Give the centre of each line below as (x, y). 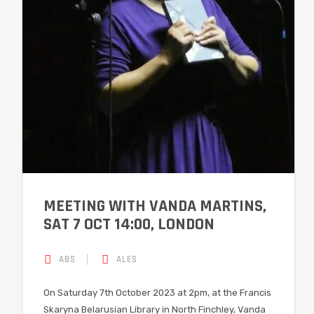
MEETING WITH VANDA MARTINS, (155, 206)
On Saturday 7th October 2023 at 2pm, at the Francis (157, 293)
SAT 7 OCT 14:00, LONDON (129, 224)
